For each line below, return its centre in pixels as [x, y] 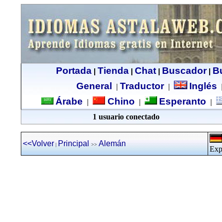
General [94, 86]
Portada [74, 71]
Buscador [184, 71]
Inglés [203, 86]
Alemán [112, 143]
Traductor [142, 86]
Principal [74, 143]
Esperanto [182, 101]
